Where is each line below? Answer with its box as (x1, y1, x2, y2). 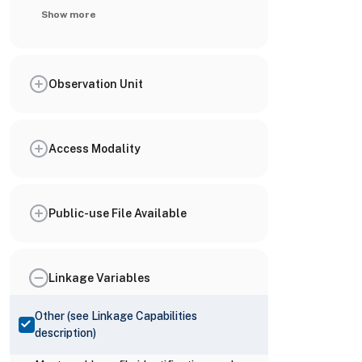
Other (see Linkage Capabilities (35, 309, 197, 322)
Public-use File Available (48, 206, 187, 220)
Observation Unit (48, 77, 143, 90)
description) (35, 326, 96, 339)
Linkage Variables (48, 271, 150, 284)
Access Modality (48, 141, 141, 155)
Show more (41, 9, 96, 20)
